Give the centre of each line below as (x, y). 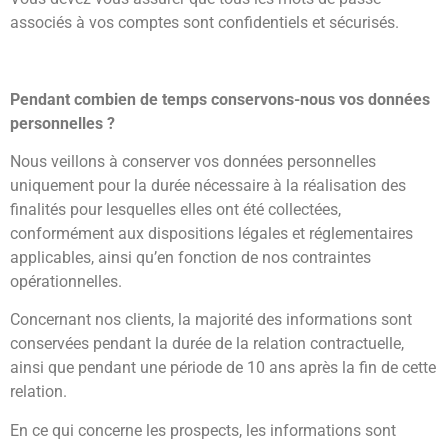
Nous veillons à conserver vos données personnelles (193, 162)
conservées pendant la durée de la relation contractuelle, (207, 344)
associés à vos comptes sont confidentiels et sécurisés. (204, 22)
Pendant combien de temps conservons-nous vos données (220, 99)
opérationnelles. (66, 282)
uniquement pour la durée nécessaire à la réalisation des (208, 186)
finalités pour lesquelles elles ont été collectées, (175, 210)
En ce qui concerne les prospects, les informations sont (203, 430)
